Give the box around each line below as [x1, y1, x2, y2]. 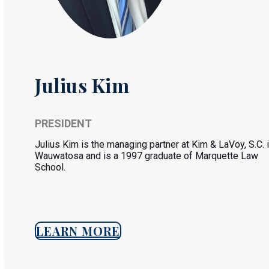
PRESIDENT [35, 117, 92, 130]
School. [35, 162, 65, 173]
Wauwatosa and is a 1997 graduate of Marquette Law [35, 150, 258, 162]
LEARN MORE [36, 223, 120, 239]
